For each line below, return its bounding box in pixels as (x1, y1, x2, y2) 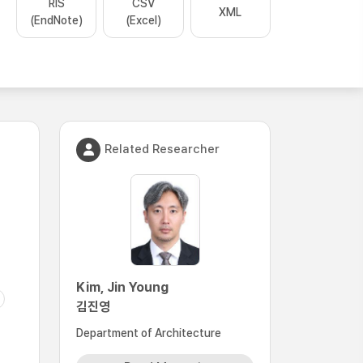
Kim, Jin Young (76, 280, 169, 295)
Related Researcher (105, 141, 220, 156)
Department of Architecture (76, 327, 221, 340)
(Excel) (125, 14, 161, 27)
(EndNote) (30, 14, 83, 27)
